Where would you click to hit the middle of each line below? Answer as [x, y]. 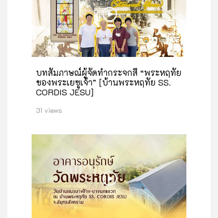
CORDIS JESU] [65, 92]
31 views [49, 110]
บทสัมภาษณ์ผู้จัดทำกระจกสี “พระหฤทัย [109, 73]
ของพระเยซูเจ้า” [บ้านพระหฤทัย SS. [103, 82]
